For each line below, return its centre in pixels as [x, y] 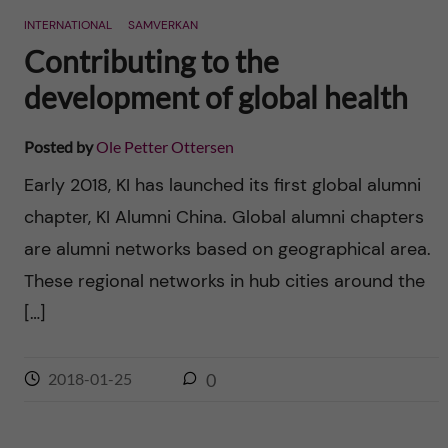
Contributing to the [151, 61]
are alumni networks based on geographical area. [227, 249]
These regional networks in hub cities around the [224, 281]
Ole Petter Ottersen [164, 146]
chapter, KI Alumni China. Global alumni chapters [223, 217]
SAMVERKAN [162, 25]
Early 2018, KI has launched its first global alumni [222, 185]
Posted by [59, 146]
